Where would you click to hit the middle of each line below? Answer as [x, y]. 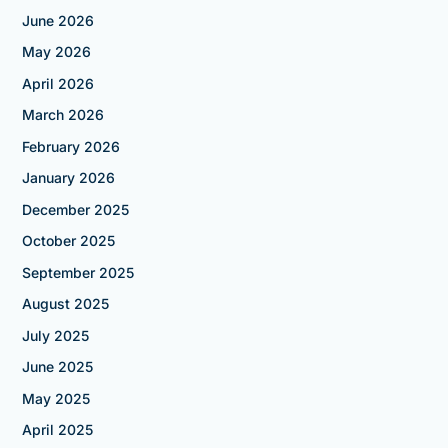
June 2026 [57, 20]
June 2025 [57, 367]
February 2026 [70, 146]
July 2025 [55, 335]
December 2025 [75, 209]
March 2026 [62, 115]
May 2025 [55, 398]
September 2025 [77, 272]
